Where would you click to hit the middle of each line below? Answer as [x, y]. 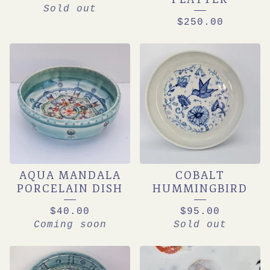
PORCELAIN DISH [70, 189]
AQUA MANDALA [70, 175]
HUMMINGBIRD [200, 189]
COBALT [200, 175]
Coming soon [70, 225]
